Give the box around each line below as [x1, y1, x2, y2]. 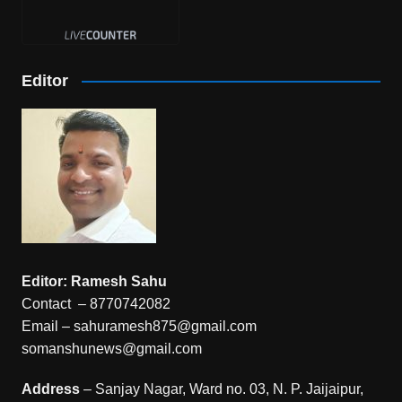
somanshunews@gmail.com [21, 340, 202, 356]
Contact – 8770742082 [21, 295, 170, 311]
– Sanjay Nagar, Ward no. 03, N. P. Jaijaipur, [79, 380, 363, 397]
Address [21, 380, 80, 397]
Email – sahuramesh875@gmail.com [21, 318, 257, 334]
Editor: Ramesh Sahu [21, 273, 167, 289]
